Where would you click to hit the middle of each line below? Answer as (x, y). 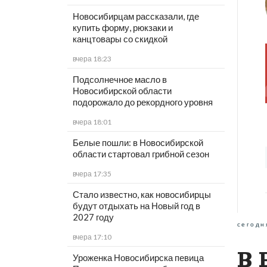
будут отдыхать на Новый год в (136, 206)
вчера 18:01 (92, 122)
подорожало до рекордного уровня (142, 102)
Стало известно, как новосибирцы (142, 195)
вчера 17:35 (92, 174)
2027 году (93, 217)
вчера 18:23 (92, 59)
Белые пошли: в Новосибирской (138, 143)
